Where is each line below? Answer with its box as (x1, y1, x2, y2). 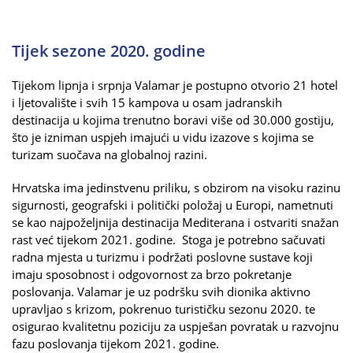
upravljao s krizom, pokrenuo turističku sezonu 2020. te (12, 300, 315, 317)
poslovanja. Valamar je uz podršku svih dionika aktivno (12, 283, 310, 299)
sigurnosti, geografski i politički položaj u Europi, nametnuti (12, 196, 333, 213)
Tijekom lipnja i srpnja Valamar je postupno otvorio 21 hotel (12, 76, 338, 93)
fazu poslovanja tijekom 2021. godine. (12, 335, 219, 351)
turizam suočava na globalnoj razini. (12, 146, 207, 162)
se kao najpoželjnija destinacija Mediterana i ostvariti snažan (12, 214, 339, 230)
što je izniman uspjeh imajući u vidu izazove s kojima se (12, 128, 314, 145)
